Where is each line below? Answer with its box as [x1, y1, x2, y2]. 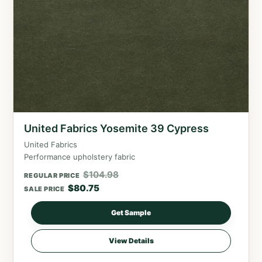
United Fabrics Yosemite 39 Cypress [24, 122, 209, 135]
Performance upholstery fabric [24, 152, 136, 162]
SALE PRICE [24, 185, 65, 194]
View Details [108, 236, 154, 246]
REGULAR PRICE [24, 171, 80, 180]
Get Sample [111, 208, 151, 218]
